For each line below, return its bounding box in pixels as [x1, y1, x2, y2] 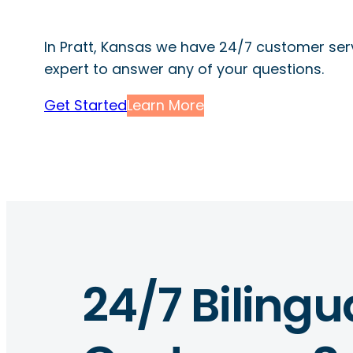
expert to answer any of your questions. [44, 58, 324, 79]
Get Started [44, 95, 127, 115]
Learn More [127, 95, 204, 115]
